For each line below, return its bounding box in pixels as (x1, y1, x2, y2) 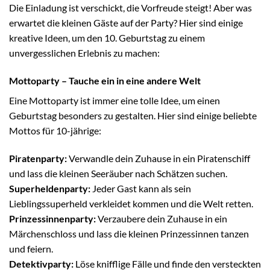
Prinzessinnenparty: (9, 212, 96, 224)
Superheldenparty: (9, 182, 90, 194)
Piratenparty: (9, 152, 67, 164)
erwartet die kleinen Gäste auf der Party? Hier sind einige (9, 17, 243, 29)
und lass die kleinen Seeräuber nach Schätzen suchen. (9, 167, 227, 179)
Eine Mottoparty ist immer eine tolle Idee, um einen (9, 95, 220, 107)
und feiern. (9, 242, 53, 254)
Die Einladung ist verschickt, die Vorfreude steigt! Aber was (9, 2, 252, 14)
